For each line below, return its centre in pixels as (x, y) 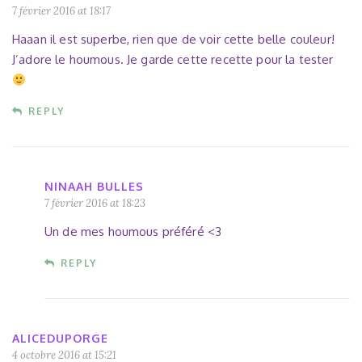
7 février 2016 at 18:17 (61, 11)
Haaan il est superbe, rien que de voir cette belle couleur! (173, 40)
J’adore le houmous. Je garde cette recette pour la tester (173, 60)
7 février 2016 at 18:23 (95, 204)
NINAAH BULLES (94, 187)
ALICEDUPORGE (60, 339)
